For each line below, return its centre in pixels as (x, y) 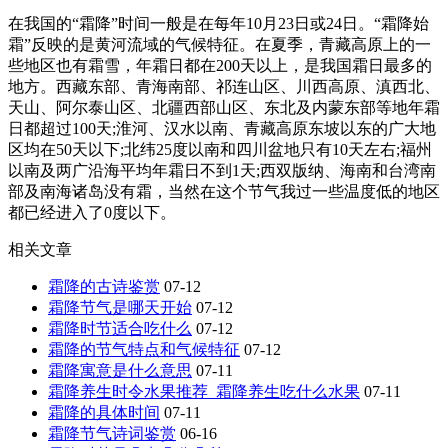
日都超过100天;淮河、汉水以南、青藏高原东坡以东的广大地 (222, 128)
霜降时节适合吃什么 (120, 328)
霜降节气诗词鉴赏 (112, 433)
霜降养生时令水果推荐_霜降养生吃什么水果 (204, 391)
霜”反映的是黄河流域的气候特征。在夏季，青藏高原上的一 (219, 44)
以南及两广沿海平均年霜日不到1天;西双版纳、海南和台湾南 (222, 170)
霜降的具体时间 (104, 412)
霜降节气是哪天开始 (120, 307)
